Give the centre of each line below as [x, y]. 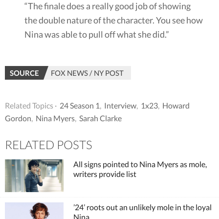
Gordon [18, 118]
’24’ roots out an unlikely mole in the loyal [142, 207]
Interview [120, 105]
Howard [176, 105]
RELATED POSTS [49, 144]
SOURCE [24, 73]
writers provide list [105, 174]
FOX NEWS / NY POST [87, 73]
